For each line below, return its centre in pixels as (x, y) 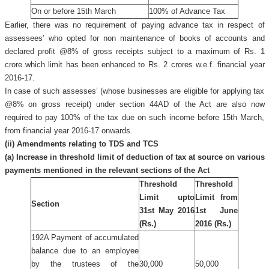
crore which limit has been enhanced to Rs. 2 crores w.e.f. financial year (134, 65)
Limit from (216, 197)
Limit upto (167, 197)
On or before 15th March (74, 11)
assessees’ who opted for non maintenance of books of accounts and (134, 38)
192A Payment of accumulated (85, 237)
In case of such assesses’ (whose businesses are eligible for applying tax (134, 91)
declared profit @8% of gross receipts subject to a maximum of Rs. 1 (134, 51)
